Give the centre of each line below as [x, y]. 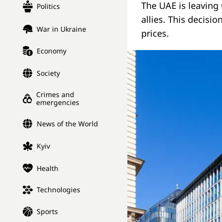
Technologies [58, 190]
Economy [52, 51]
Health [48, 168]
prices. [155, 33]
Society [48, 73]
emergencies [58, 103]
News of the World [67, 124]
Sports [47, 212]
